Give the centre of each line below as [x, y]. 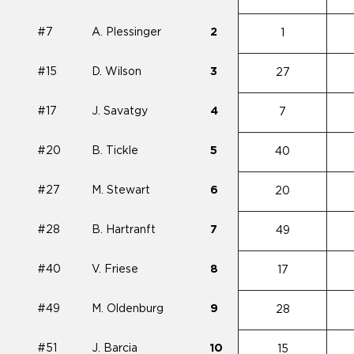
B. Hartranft [124, 230]
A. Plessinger [126, 32]
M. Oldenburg [128, 309]
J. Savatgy [120, 111]
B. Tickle [115, 151]
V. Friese [115, 269]
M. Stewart [121, 190]
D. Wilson [117, 72]
